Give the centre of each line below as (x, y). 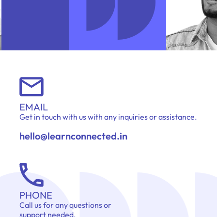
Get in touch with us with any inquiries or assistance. (108, 117)
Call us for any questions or (65, 205)
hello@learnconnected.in (73, 136)
